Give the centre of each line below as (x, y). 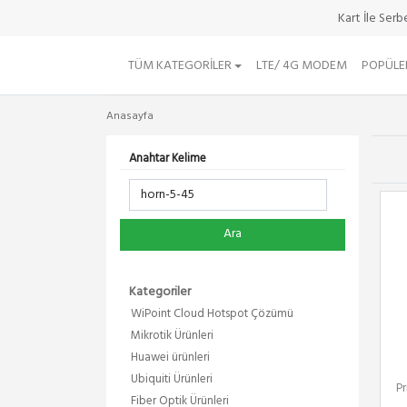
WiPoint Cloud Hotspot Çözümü (212, 314)
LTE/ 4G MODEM (302, 65)
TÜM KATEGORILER (181, 65)
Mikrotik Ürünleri (172, 336)
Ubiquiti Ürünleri (172, 379)
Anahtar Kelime (168, 159)
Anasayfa (130, 116)
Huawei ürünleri (170, 357)
